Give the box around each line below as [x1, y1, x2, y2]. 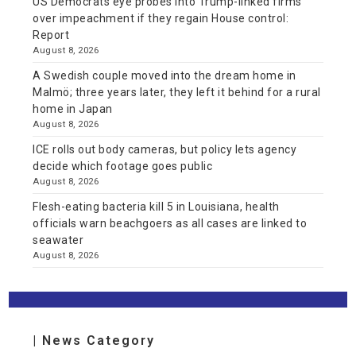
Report [33, 28, 70, 41]
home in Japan [33, 102, 113, 115]
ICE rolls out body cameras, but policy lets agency [33, 142, 297, 156]
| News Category [33, 332, 156, 348]
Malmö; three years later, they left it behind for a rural [33, 85, 321, 99]
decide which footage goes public [33, 159, 213, 172]
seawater [33, 233, 84, 246]
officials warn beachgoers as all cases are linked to [33, 216, 308, 230]
